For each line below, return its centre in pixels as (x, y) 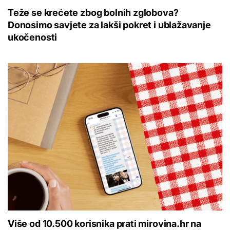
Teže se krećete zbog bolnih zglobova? (93, 13)
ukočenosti (33, 37)
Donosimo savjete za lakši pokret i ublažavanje (109, 25)
